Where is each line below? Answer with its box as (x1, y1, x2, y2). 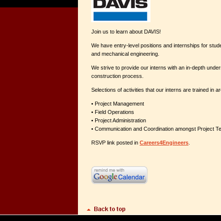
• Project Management (91, 101, 144, 107)
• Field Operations (91, 109, 134, 115)
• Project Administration (91, 117, 146, 123)
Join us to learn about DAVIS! (91, 29, 161, 35)
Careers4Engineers (140, 140, 188, 146)
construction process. (91, 73, 144, 79)
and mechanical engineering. (91, 51, 159, 57)
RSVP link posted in (91, 140, 140, 146)
